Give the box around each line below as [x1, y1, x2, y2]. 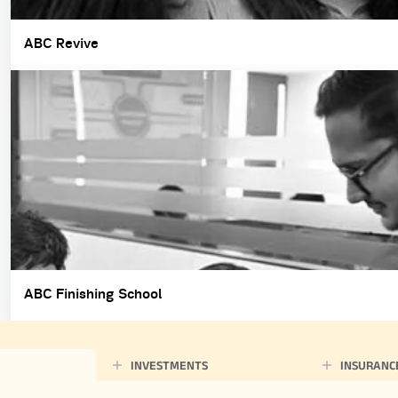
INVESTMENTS [130, 358, 208, 373]
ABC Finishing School [24, 285, 162, 304]
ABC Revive [24, 35, 99, 53]
